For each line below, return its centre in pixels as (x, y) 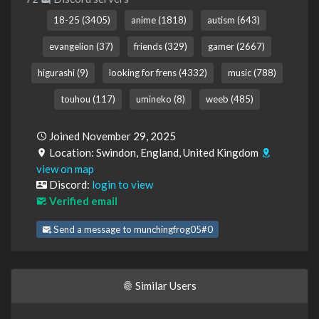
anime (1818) (159, 20)
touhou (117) (88, 99)
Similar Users (165, 286)
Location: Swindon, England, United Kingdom (154, 153)
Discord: (69, 185)
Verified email (82, 201)
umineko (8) (160, 99)
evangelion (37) (81, 47)
